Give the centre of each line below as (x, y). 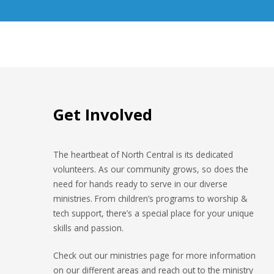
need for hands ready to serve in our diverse (140, 184)
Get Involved (103, 114)
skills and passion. (88, 228)
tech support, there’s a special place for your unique (154, 213)
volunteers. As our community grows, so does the (151, 169)
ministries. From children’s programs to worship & (150, 198)
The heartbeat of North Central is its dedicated (143, 154)
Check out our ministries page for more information (154, 256)
